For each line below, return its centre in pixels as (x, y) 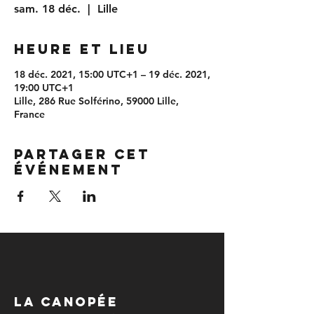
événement (68, 170)
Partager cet (82, 154)
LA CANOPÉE (66, 302)
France (29, 114)
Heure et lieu (82, 49)
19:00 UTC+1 (44, 88)
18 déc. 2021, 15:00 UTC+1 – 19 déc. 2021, (112, 74)
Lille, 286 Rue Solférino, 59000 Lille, (96, 101)
